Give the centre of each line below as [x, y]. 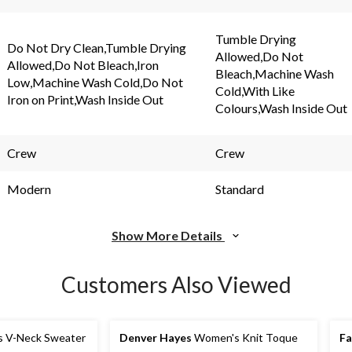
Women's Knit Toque [245, 337]
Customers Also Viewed [176, 284]
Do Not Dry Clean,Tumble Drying [97, 47]
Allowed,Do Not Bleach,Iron [83, 64]
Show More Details [168, 235]
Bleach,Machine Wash [275, 73]
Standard [240, 189]
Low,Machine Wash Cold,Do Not [95, 82]
